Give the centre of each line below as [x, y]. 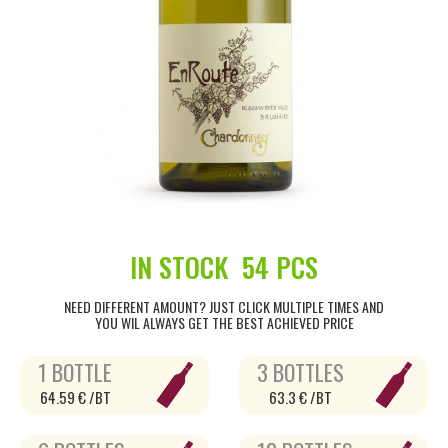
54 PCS [276, 267]
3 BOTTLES [300, 372]
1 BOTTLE [75, 372]
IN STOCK [182, 267]
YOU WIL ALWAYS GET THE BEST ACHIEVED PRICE [224, 322]
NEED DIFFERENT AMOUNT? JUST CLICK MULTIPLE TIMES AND [224, 306]
